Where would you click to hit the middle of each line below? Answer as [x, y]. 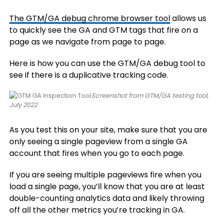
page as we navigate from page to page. [87, 42]
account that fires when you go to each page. [97, 153]
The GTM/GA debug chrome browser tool [89, 18]
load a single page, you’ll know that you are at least [107, 186]
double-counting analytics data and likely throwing [107, 198]
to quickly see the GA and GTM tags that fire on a [103, 30]
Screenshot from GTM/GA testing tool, [150, 96]
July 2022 [23, 105]
